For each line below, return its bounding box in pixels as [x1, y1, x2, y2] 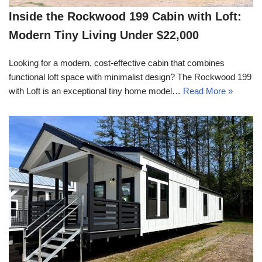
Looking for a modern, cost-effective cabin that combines [9, 57, 225, 68]
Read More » [183, 85, 233, 96]
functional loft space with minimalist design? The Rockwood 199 [9, 71, 251, 82]
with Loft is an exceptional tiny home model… [9, 85, 183, 96]
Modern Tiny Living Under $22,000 [9, 28, 199, 42]
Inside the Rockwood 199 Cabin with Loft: [9, 9, 242, 23]
